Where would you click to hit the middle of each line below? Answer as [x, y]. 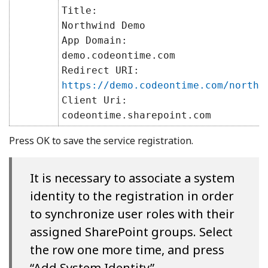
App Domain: [95, 40]
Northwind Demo [106, 25]
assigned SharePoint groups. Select [131, 232]
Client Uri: [95, 100]
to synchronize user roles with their [132, 214]
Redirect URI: [100, 70]
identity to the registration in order [132, 196]
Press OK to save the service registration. [101, 140]
